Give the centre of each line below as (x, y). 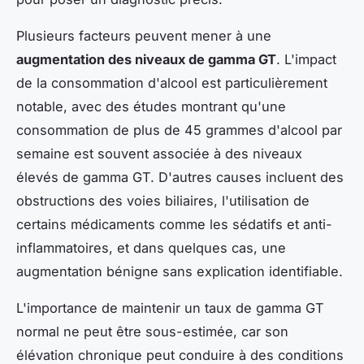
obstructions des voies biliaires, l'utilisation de (163, 201)
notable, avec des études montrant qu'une (151, 107)
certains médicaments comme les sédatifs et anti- (174, 225)
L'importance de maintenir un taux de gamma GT (170, 308)
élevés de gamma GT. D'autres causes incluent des (180, 178)
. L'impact (306, 60)
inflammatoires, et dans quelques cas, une (151, 248)
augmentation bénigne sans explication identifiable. (180, 272)
